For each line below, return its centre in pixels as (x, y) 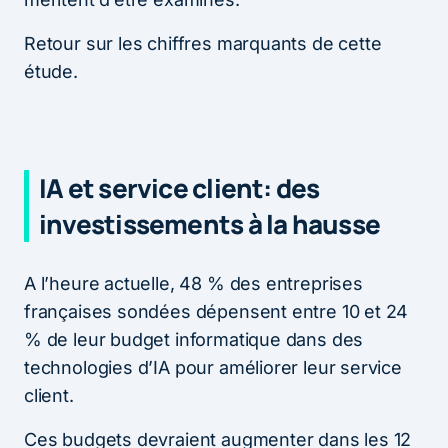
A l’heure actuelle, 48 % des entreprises (193, 283)
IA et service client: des (179, 187)
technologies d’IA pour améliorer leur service (213, 367)
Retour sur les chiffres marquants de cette (203, 43)
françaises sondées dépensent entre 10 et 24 (216, 311)
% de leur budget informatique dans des (194, 339)
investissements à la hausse (209, 223)
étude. (51, 71)
